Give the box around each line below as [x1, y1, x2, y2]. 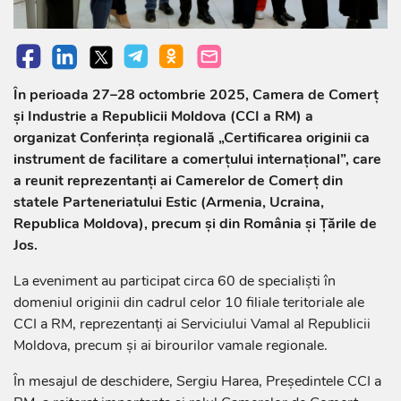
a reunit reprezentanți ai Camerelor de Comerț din [13, 171, 343, 192]
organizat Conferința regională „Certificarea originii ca [13, 128, 370, 149]
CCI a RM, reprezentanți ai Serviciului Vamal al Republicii [13, 314, 371, 335]
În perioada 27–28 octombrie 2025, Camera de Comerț [13, 85, 379, 106]
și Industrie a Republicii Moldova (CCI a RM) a [13, 107, 313, 127]
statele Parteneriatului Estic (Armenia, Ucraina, [13, 192, 324, 213]
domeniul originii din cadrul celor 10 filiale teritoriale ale [13, 293, 364, 313]
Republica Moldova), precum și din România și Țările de [13, 214, 377, 235]
